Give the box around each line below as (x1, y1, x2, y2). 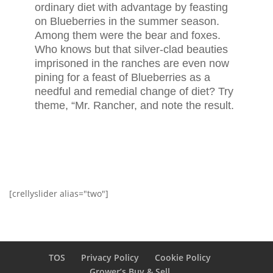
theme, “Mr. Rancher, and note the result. (34, 99, 234, 112)
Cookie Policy (154, 252, 211, 263)
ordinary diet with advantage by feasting (34, 1, 228, 13)
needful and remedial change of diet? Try (34, 85, 233, 97)
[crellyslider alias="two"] (9, 188, 108, 199)
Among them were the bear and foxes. (34, 29, 221, 41)
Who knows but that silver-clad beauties (34, 43, 228, 55)
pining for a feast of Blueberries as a (34, 71, 210, 83)
